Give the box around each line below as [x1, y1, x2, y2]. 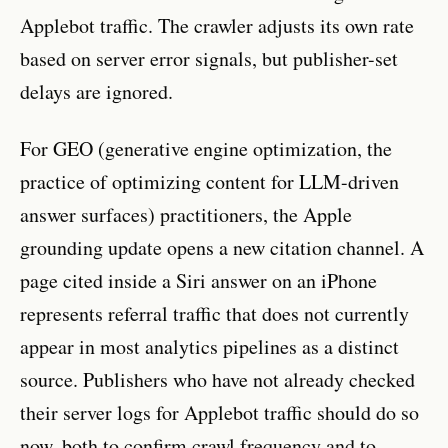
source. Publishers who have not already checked [20, 365, 415, 393]
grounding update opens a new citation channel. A [20, 233, 424, 261]
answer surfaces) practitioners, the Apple [20, 200, 352, 228]
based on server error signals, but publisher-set [20, 44, 398, 72]
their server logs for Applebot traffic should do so [20, 398, 419, 426]
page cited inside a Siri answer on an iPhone [20, 266, 377, 294]
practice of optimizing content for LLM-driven [20, 167, 399, 195]
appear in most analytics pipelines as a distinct [20, 332, 399, 360]
